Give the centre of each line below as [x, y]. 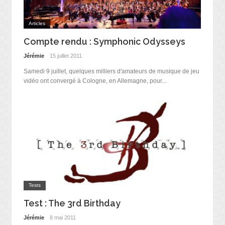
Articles [37, 24]
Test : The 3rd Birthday [72, 203]
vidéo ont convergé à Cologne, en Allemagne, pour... [95, 81]
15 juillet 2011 [66, 55]
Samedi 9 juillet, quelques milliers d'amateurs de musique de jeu [111, 71]
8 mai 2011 [63, 217]
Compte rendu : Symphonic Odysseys [104, 42]
